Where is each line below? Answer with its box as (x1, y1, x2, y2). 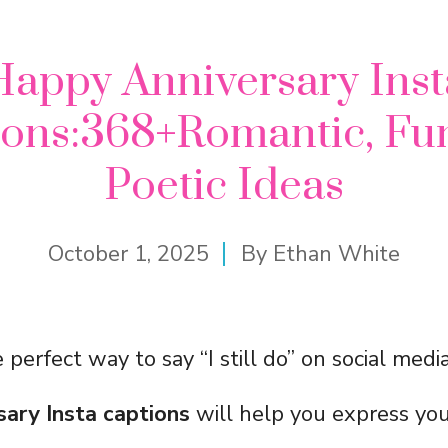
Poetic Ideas (104, 159, 344, 213)
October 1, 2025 (48, 239, 209, 269)
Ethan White (273, 239, 400, 269)
